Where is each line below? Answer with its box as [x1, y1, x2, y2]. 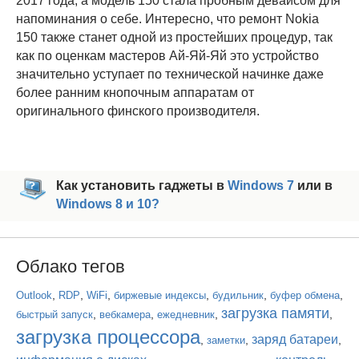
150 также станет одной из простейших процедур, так [16, 30, 333, 45]
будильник [212, 289, 264, 302]
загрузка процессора [16, 326, 200, 349]
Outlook [16, 289, 52, 302]
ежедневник [157, 309, 215, 321]
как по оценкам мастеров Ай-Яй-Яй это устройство [16, 49, 319, 63]
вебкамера [99, 309, 151, 321]
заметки [207, 334, 245, 347]
